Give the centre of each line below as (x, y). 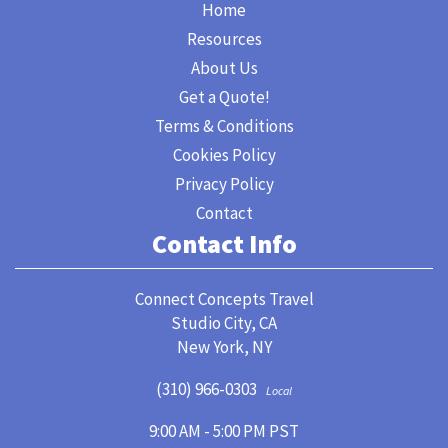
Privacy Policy (224, 184)
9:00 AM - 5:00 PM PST (224, 431)
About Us (224, 68)
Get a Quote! (224, 97)
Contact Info (224, 243)
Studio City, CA (224, 323)
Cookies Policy (224, 155)
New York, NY (224, 347)
